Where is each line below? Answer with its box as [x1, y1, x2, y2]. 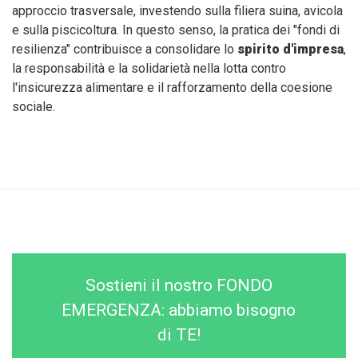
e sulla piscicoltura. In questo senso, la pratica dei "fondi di [12, 22, 340, 38]
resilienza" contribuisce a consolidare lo [12, 42, 237, 58]
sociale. [12, 99, 55, 115]
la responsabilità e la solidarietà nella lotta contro [12, 61, 286, 77]
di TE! [157, 325, 201, 345]
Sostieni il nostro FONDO [85, 276, 272, 296]
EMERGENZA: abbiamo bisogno [62, 300, 296, 320]
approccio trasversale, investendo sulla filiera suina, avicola [12, 3, 343, 19]
